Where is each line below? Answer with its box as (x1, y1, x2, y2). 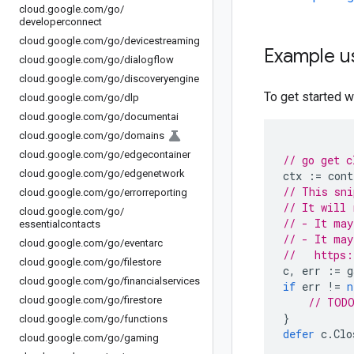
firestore (124, 294, 162, 306)
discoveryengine (124, 73, 199, 85)
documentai (124, 111, 179, 122)
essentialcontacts (19, 218, 100, 230)
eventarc (124, 237, 163, 249)
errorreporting (124, 186, 187, 198)
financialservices (124, 275, 200, 287)
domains (124, 130, 164, 141)
